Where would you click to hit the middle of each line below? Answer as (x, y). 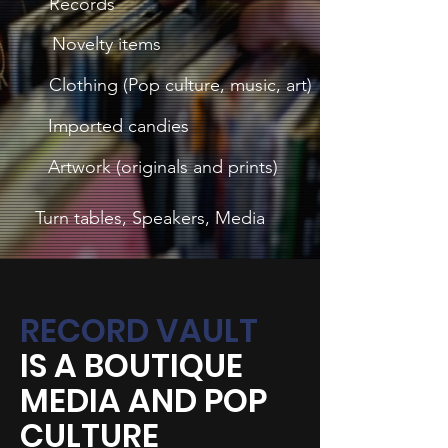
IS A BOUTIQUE (131, 365)
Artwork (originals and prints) (163, 167)
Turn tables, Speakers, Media (150, 218)
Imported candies (118, 126)
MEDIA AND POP (143, 400)
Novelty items (106, 44)
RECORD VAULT (142, 330)
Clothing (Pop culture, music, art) (180, 85)
